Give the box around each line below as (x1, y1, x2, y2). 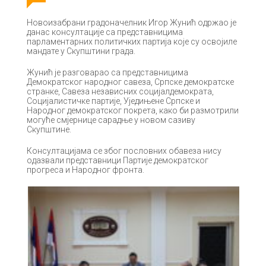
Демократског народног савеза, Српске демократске (27, 77, 234, 87)
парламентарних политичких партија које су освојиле (27, 36, 237, 46)
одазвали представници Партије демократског (27, 155, 208, 165)
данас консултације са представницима (27, 27, 183, 37)
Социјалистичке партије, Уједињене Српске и (27, 96, 200, 106)
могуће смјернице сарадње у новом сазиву (27, 115, 195, 125)
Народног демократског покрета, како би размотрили (27, 105, 239, 115)
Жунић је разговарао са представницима (27, 67, 188, 77)
